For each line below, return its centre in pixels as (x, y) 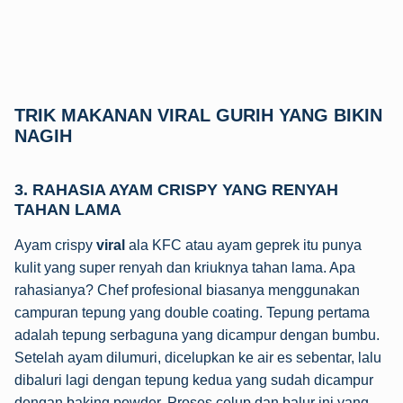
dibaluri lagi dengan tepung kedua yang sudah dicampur (194, 381)
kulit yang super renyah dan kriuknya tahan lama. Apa (185, 268)
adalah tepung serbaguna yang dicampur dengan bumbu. (197, 336)
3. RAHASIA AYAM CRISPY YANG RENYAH (176, 190)
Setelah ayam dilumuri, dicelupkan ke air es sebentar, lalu (198, 358)
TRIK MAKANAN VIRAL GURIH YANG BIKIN (198, 116)
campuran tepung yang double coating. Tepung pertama (192, 313)
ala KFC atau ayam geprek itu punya (243, 246)
